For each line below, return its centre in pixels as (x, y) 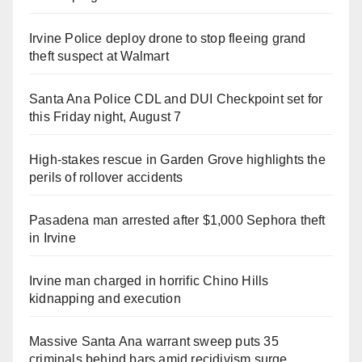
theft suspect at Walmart (99, 56)
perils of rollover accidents (106, 177)
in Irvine (53, 238)
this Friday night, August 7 (105, 116)
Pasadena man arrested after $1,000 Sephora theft (177, 220)
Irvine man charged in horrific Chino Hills (149, 280)
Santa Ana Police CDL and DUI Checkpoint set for (176, 99)
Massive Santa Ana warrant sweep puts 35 (154, 341)
